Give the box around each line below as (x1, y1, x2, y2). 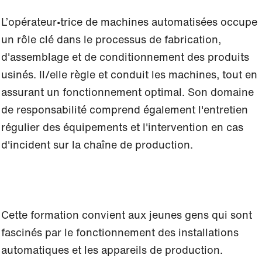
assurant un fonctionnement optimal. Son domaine (1, 84, 254, 99)
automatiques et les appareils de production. (1, 242, 223, 257)
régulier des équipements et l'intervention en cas (1, 119, 243, 135)
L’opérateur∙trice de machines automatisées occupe (1, 14, 257, 29)
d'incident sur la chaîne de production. (1, 137, 193, 152)
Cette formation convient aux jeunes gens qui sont (1, 207, 252, 222)
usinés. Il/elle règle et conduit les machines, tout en (1, 67, 257, 82)
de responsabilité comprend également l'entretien (1, 102, 248, 117)
